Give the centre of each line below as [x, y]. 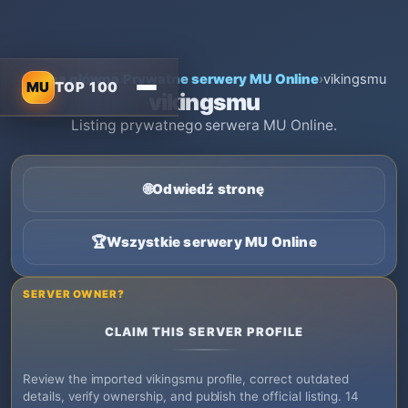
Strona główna [70, 79]
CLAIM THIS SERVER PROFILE [204, 331]
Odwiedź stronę [208, 189]
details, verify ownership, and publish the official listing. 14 [191, 396]
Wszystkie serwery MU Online [212, 242]
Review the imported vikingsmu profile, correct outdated [186, 379]
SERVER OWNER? [74, 294]
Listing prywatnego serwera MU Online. [204, 125]
